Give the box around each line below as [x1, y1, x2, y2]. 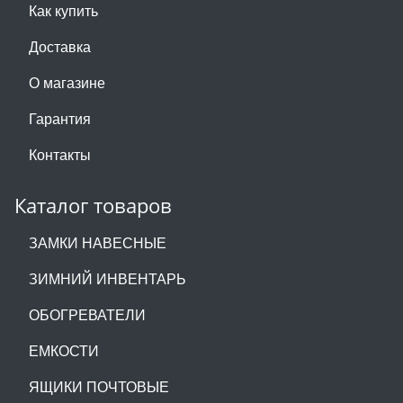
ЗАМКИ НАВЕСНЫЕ [29, 232, 166, 253]
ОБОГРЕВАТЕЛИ [29, 304, 146, 325]
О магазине [29, 72, 105, 93]
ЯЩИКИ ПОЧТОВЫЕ [29, 376, 169, 397]
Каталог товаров [14, 193, 172, 219]
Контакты [29, 144, 91, 165]
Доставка [29, 36, 91, 57]
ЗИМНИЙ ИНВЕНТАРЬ [29, 268, 186, 289]
